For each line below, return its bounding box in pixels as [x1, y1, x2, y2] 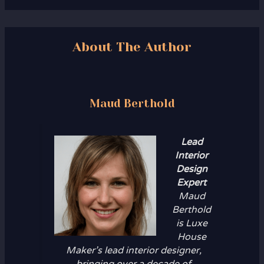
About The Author [72, 39, 192, 54]
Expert [177, 176, 207, 189]
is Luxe [176, 217, 207, 229]
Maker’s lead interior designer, [65, 244, 202, 256]
